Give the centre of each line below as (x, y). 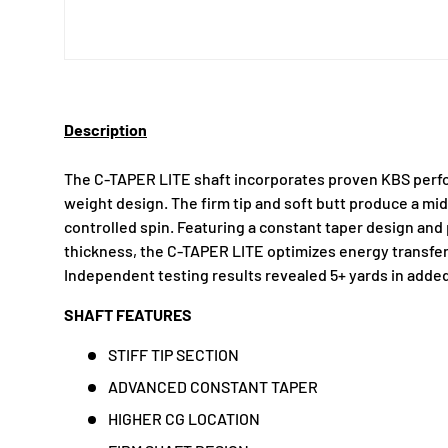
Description (105, 130)
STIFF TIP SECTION (173, 355)
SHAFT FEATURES (128, 315)
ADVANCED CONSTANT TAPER (213, 387)
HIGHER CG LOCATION (184, 419)
